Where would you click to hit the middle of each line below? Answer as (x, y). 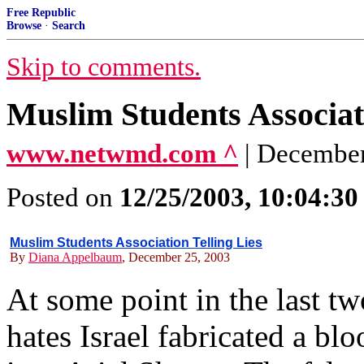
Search (69, 26)
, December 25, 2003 (176, 257)
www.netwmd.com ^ (122, 154)
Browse (24, 26)
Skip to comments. (104, 67)
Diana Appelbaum (75, 257)
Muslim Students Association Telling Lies (136, 243)
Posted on (63, 197)
